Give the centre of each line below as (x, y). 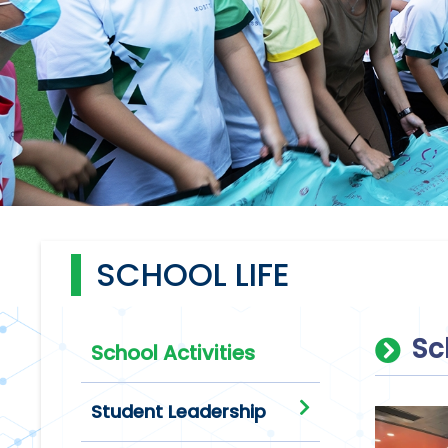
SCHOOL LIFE (193, 274)
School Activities (173, 353)
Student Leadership (179, 411)
